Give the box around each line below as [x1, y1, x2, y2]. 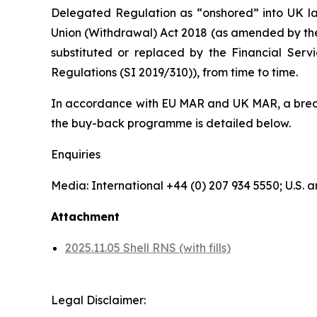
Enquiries [51, 147, 100, 161]
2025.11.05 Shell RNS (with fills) [65, 241, 231, 255]
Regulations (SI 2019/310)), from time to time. [51, 65, 298, 79]
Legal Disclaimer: [51, 293, 146, 307]
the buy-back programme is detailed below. [51, 116, 291, 130]
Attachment [51, 209, 120, 224]
